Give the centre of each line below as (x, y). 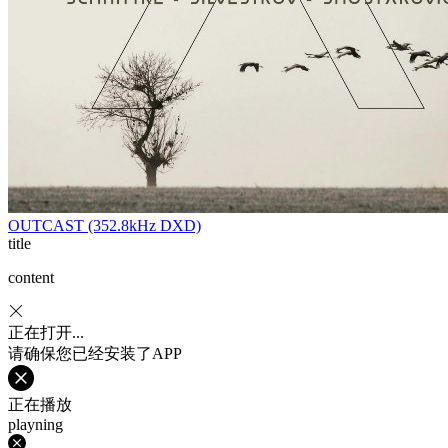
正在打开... (46, 332)
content (31, 277)
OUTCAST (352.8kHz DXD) (104, 225)
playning (35, 424)
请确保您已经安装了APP (95, 353)
